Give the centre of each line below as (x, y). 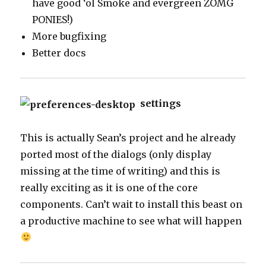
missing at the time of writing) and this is (121, 171)
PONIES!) (53, 20)
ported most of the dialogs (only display (116, 154)
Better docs (59, 53)
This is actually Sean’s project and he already (128, 137)
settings (159, 104)
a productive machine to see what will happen (131, 221)
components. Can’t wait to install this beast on (132, 204)
